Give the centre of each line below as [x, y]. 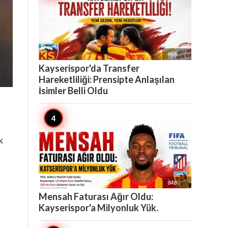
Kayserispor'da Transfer [89, 68]
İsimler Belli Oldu [73, 91]
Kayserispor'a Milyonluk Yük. [98, 208]
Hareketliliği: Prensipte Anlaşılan [107, 79]
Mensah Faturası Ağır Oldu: [96, 196]
